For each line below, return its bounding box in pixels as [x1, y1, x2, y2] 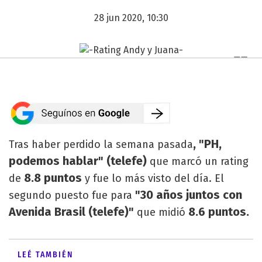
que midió [134, 205, 188, 219]
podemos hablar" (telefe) [9, 153, 150, 168]
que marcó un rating [150, 154, 249, 168]
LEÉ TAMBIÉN [18, 249, 73, 260]
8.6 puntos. [188, 204, 249, 219]
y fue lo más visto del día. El [82, 171, 224, 185]
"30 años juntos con [132, 187, 242, 202]
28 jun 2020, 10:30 [94, 12, 168, 23]
